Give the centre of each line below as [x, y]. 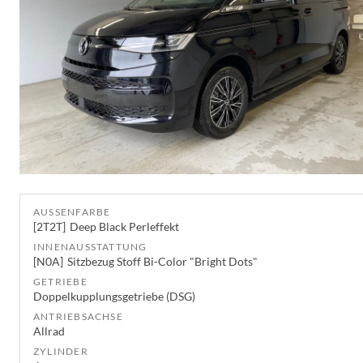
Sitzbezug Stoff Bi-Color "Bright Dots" [163, 262]
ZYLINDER [61, 352]
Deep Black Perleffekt [125, 227]
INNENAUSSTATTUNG [90, 247]
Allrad [49, 331]
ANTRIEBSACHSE [78, 317]
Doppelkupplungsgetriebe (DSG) [114, 297]
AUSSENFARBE [69, 212]
